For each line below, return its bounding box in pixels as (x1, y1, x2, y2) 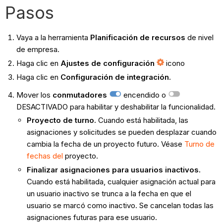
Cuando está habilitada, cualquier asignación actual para (26, 177, 216, 187)
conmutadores (52, 90, 107, 100)
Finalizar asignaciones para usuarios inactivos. (26, 165, 201, 175)
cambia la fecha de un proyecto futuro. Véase (26, 139, 184, 149)
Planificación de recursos (90, 33, 185, 43)
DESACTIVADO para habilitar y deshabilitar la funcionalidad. (16, 102, 216, 111)
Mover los (16, 90, 53, 100)
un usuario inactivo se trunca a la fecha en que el (26, 189, 191, 199)
